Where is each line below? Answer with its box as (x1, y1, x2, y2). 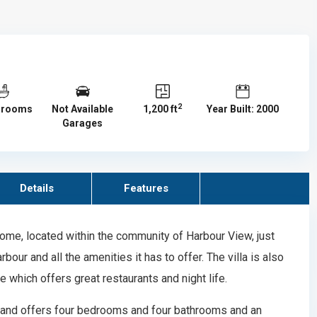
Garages (62, 117, 103, 129)
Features (123, 182, 168, 195)
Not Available (52, 103, 114, 115)
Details (20, 182, 54, 195)
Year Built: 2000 (207, 103, 279, 115)
